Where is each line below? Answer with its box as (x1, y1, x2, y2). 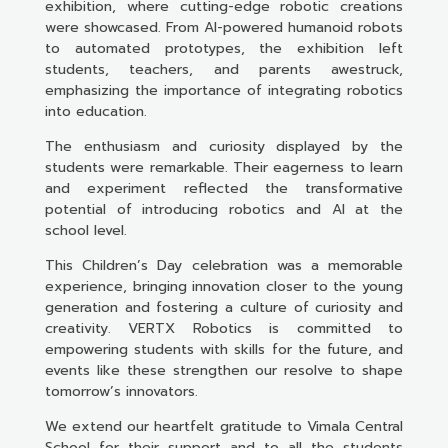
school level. (45, 219, 127, 241)
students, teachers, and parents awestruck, (45, 58, 403, 80)
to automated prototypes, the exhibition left (45, 37, 403, 59)
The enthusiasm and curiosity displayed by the (45, 135, 403, 157)
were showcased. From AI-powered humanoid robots (45, 16, 403, 38)
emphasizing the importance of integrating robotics (45, 79, 403, 101)
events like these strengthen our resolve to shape (45, 359, 403, 381)
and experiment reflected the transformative (45, 177, 403, 199)
